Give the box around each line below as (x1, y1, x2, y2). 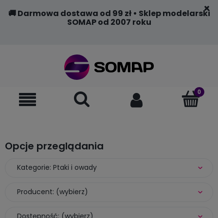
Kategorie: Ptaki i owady (17, 162, 97, 172)
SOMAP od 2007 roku (67, 17, 151, 28)
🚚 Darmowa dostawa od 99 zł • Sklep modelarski (8, 8, 210, 19)
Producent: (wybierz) (17, 186, 88, 197)
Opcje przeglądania (5, 139, 104, 153)
